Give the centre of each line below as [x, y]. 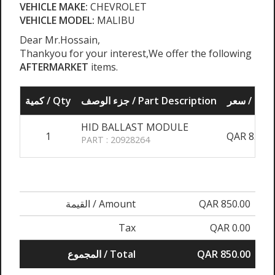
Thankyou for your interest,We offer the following [136, 54]
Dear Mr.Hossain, [60, 40]
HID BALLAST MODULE [135, 127]
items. [104, 67]
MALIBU [115, 21]
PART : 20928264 [115, 140]
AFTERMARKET [55, 67]
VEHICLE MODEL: [57, 21]
